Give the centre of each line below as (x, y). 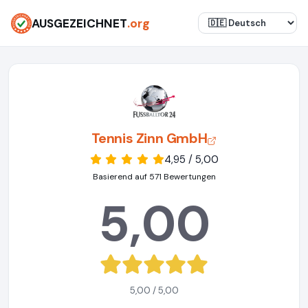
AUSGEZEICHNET (79, 23)
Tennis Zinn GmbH (149, 138)
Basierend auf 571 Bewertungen (154, 176)
